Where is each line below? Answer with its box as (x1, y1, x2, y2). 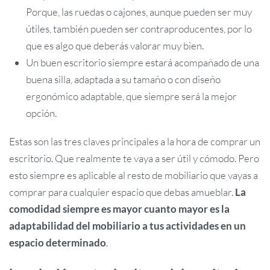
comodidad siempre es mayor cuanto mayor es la (9, 202, 230, 216)
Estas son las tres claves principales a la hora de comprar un (9, 135, 260, 148)
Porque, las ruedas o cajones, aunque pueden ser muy (26, 5, 253, 19)
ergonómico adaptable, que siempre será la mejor (26, 90, 237, 103)
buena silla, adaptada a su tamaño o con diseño (26, 73, 221, 86)
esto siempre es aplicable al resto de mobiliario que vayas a (9, 169, 258, 182)
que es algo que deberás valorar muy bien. (26, 39, 204, 52)
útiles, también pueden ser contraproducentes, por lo (26, 22, 253, 36)
